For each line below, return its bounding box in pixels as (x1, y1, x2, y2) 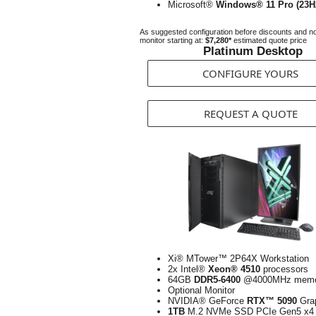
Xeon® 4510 (208, 264, 260, 274)
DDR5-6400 (194, 274, 241, 285)
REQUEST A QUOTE (203, 107, 298, 121)
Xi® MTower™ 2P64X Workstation (168, 253, 309, 264)
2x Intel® (168, 264, 208, 274)
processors (260, 264, 308, 274)
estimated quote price (231, 36, 307, 44)
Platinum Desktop (202, 44, 303, 58)
